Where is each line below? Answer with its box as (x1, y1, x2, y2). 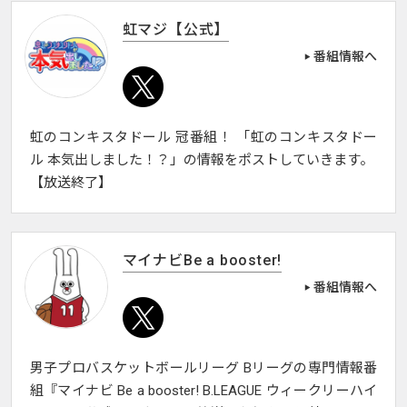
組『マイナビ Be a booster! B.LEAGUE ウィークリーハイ (29, 382, 378, 400)
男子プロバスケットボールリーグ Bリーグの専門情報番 (29, 360, 378, 377)
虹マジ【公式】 (122, 21, 230, 39)
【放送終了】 (29, 174, 112, 192)
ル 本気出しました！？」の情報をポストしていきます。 (29, 152, 373, 169)
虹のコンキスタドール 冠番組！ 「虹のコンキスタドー (29, 129, 378, 146)
